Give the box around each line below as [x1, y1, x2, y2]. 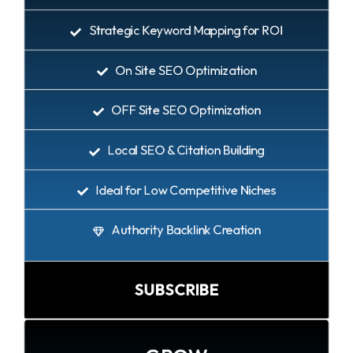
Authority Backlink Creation [111, 221, 261, 238]
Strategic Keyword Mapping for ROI [89, 22, 283, 39]
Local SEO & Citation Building [107, 142, 265, 158]
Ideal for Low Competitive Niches [95, 181, 277, 198]
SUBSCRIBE [134, 280, 219, 300]
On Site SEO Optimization [115, 61, 257, 78]
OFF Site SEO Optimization [111, 102, 261, 118]
